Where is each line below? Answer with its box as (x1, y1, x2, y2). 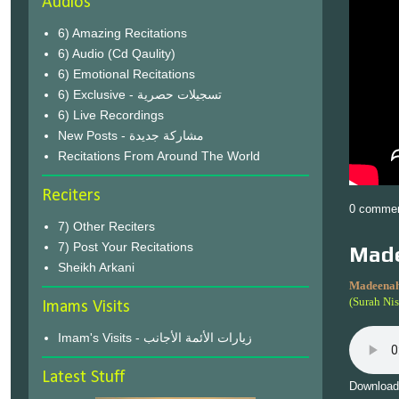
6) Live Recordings (57, 107, 164, 122)
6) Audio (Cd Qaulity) (57, 45, 175, 61)
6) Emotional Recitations (57, 66, 195, 81)
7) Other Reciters (57, 218, 155, 233)
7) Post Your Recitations (57, 239, 193, 254)
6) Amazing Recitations (57, 25, 187, 40)
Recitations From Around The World (57, 148, 260, 163)
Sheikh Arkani (57, 259, 134, 274)
